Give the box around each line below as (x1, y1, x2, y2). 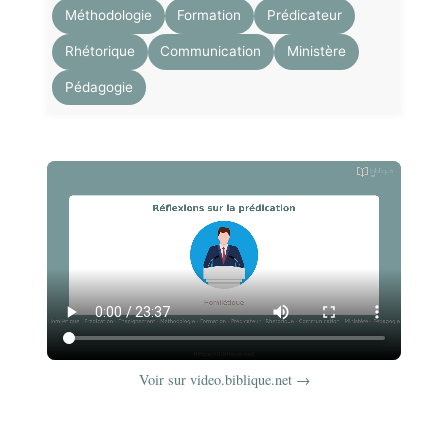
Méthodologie (64, 7, 152, 24)
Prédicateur (266, 7, 342, 24)
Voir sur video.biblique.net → (138, 370, 310, 390)
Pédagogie (64, 78, 133, 95)
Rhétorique (64, 43, 135, 60)
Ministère (286, 43, 346, 60)
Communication (160, 43, 262, 60)
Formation (177, 7, 242, 24)
